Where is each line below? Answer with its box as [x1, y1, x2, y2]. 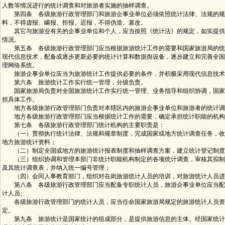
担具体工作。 [2, 96, 38, 103]
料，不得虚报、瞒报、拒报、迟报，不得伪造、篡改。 [2, 19, 147, 26]
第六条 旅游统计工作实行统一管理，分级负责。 [2, 79, 147, 86]
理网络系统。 [2, 62, 38, 69]
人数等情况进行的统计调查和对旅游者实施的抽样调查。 [2, 2, 153, 9]
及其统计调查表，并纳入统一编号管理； [2, 164, 110, 171]
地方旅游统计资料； [2, 139, 56, 146]
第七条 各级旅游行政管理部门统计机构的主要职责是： [2, 122, 165, 129]
